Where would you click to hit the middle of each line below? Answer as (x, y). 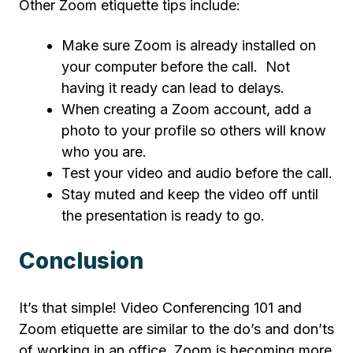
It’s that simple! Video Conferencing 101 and (160, 307)
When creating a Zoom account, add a (186, 110)
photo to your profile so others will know (194, 131)
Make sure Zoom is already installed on (189, 46)
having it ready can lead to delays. (173, 88)
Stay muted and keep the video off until (190, 195)
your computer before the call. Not (176, 67)
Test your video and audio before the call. (197, 173)
